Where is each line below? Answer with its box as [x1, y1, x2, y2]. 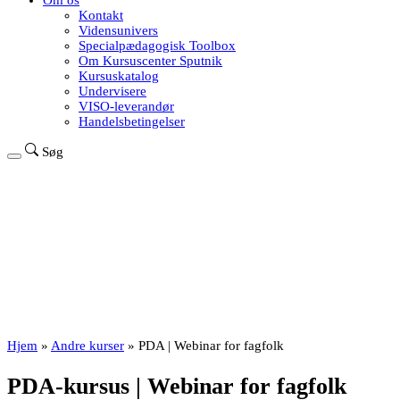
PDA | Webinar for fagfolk [138, 338, 284, 353]
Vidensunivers [79, 23, 158, 37]
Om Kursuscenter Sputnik [79, 54, 222, 68]
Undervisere [79, 84, 146, 98]
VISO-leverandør [79, 99, 174, 113]
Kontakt [79, 8, 123, 22]
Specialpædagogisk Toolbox [79, 38, 236, 53]
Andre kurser [51, 338, 124, 353]
